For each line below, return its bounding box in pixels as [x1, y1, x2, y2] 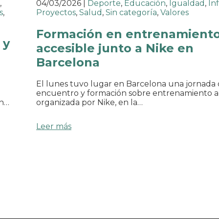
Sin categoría [106, 8, 157, 18]
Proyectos [36, 8, 76, 18]
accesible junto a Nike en [36, 41, 194, 56]
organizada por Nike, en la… [36, 98, 143, 108]
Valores [160, 8, 189, 18]
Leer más [36, 122, 71, 131]
